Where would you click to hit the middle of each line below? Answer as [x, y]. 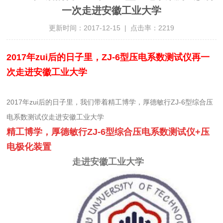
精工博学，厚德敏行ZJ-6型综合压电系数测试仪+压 [108, 132]
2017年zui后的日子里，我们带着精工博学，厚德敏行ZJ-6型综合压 [110, 102]
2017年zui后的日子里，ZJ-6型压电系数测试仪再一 [108, 57]
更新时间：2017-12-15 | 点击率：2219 [111, 28]
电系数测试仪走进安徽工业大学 [56, 117]
